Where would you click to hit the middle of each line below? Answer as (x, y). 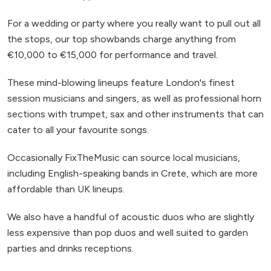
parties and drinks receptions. (70, 248)
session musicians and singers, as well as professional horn (134, 98)
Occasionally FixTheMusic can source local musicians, (124, 157)
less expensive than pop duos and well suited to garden (128, 232)
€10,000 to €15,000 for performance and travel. (113, 54)
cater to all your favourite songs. (78, 129)
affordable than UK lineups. (66, 189)
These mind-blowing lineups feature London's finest (121, 82)
